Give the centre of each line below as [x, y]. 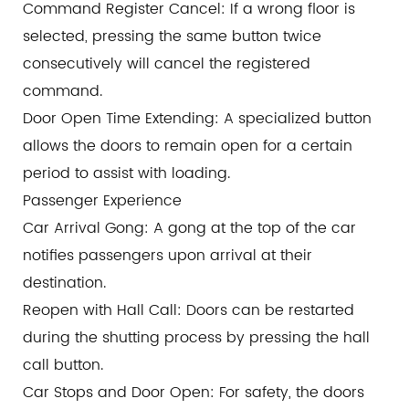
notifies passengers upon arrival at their [168, 256]
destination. [64, 283]
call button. [63, 366]
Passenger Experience [102, 201]
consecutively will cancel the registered [167, 64]
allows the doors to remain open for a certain [188, 147]
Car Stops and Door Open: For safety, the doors [194, 393]
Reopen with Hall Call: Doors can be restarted [189, 311]
